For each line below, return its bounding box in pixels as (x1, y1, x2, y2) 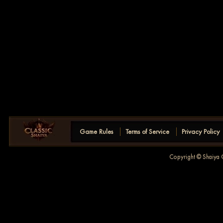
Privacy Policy (182, 127, 220, 136)
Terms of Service (125, 127, 169, 136)
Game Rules (80, 127, 113, 136)
